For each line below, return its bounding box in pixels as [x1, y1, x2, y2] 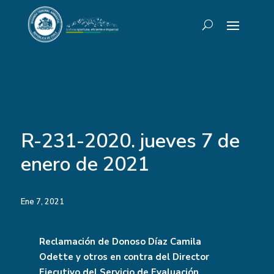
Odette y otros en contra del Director [39, 251, 209, 263]
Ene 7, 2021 [20, 196, 64, 207]
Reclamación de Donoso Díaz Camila [39, 235, 201, 248]
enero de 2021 [20, 151, 149, 177]
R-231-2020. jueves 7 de [20, 128, 240, 154]
